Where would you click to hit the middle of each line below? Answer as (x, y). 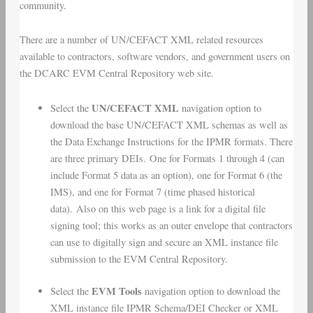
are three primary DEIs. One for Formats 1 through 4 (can (167, 158)
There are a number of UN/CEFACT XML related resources (141, 40)
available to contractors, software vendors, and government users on (154, 57)
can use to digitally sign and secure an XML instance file (164, 242)
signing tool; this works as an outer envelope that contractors (171, 225)
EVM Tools (116, 291)
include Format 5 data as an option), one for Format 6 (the (166, 175)
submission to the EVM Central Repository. (139, 259)
